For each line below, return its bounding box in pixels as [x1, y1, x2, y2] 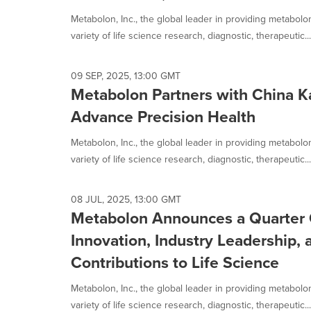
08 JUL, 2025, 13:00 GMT [71, 192, 181, 207]
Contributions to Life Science [71, 251, 279, 274]
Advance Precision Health [71, 105, 255, 128]
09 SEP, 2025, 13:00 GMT [71, 69, 180, 83]
